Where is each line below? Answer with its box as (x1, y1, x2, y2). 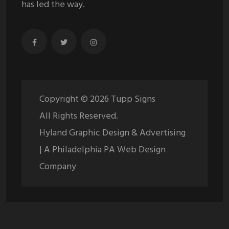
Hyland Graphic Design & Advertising (39, 126, 186, 141)
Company (39, 159, 76, 175)
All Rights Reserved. (39, 109, 118, 124)
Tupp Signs (109, 92, 155, 107)
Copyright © (39, 92, 90, 107)
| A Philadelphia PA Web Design (39, 143, 166, 158)
